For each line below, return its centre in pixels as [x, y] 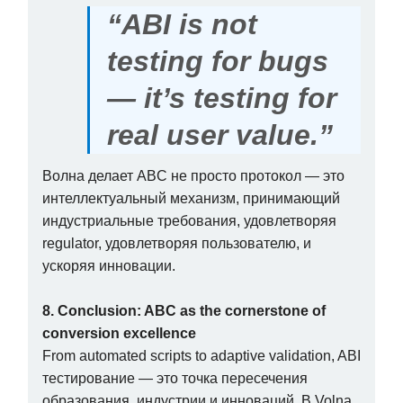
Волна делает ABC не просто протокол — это [193, 175]
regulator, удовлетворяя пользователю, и [177, 243]
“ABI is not [183, 24]
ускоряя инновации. [109, 265]
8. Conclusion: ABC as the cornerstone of [184, 310]
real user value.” [220, 134]
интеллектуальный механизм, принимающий [191, 198]
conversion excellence [119, 333]
